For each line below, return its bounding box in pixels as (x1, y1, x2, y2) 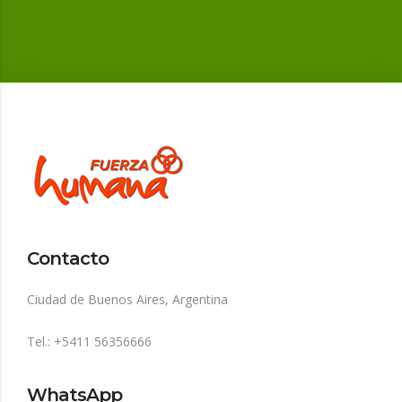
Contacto (27, 248, 109, 270)
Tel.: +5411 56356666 (27, 333, 152, 351)
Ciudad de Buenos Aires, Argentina (27, 291, 228, 309)
